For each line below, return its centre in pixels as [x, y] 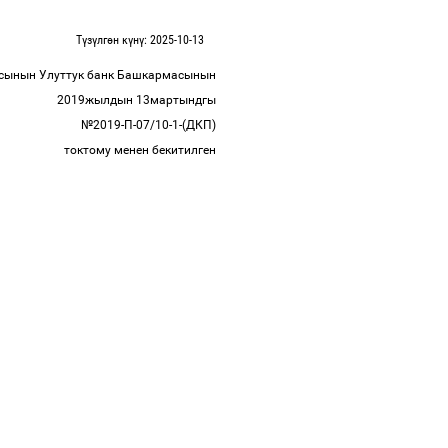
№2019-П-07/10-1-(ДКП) [150, 125]
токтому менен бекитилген [141, 150]
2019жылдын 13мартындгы [138, 100]
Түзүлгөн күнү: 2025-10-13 [140, 40]
